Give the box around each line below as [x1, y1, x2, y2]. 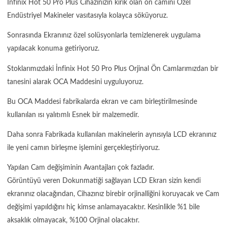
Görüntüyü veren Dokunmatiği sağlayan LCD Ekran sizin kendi [7, 177, 201, 184]
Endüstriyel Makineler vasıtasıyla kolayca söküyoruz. [7, 12, 168, 20]
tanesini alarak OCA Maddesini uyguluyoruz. [7, 78, 143, 86]
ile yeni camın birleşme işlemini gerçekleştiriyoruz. [7, 144, 160, 152]
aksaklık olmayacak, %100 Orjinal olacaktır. [7, 216, 139, 224]
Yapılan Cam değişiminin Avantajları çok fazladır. [7, 164, 154, 171]
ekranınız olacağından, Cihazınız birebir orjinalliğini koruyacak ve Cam [7, 190, 219, 198]
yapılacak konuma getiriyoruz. [7, 45, 99, 53]
